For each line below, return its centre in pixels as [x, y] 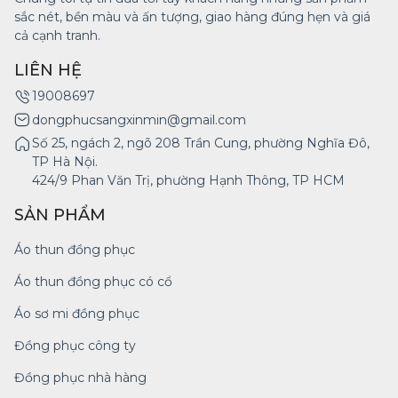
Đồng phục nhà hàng [80, 378]
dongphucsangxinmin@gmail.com [139, 120]
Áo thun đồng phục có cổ [93, 282]
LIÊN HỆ [48, 70]
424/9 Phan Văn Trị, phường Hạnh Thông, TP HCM [188, 181]
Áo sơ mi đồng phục [77, 314]
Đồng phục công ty [75, 346]
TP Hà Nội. [65, 162]
